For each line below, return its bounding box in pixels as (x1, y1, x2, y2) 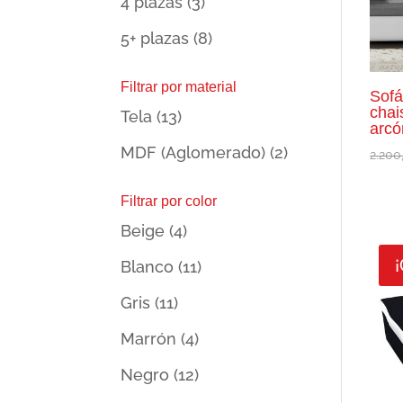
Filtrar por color (121, 193, 218, 209)
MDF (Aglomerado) (121, 143, 266, 162)
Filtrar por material (121, 79, 237, 94)
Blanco (121, 257, 175, 276)
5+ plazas (121, 29, 190, 48)
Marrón (121, 329, 177, 348)
